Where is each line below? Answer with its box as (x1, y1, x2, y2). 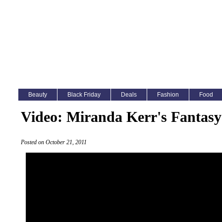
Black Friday (67, 91, 101, 98)
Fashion (157, 91, 179, 98)
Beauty (28, 91, 47, 98)
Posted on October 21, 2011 (21, 139, 87, 146)
